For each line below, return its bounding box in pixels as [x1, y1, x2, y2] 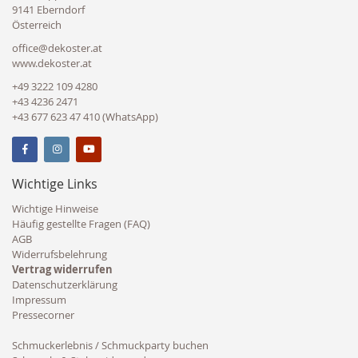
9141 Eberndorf [12, 2, 85, 17]
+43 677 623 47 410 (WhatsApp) [12, 109, 158, 124]
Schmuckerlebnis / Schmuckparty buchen [12, 337, 209, 352]
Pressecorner [12, 307, 74, 322]
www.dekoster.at [12, 55, 92, 70]
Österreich [12, 17, 62, 32]
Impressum [12, 292, 66, 307]
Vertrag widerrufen [12, 261, 113, 276]
